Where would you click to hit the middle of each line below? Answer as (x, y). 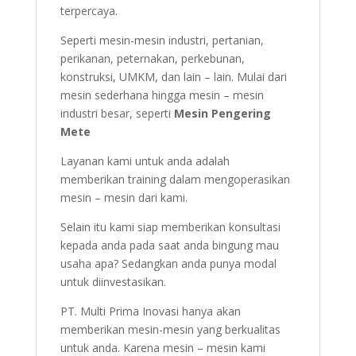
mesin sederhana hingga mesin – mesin (162, 95)
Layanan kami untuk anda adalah (145, 161)
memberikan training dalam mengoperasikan (175, 179)
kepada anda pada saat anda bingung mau (169, 245)
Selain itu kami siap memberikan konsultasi (170, 226)
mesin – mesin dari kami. (124, 197)
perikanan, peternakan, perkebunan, (152, 58)
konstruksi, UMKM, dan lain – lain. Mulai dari (173, 76)
